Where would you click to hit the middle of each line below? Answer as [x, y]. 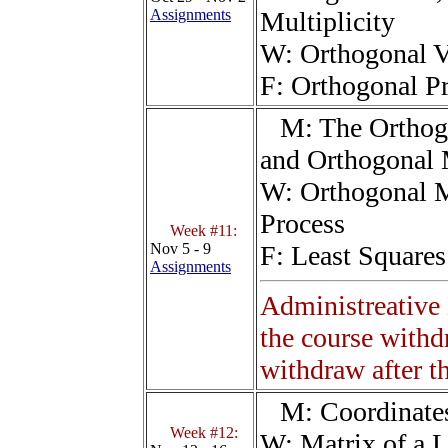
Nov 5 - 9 [180, 249]
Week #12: [204, 433]
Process [302, 224]
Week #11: [203, 231]
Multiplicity [327, 22]
